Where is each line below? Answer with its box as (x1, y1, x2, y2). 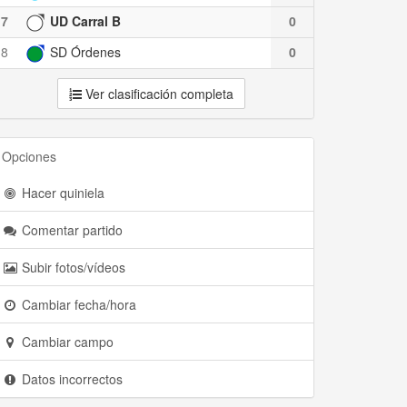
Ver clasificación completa (81, 84, 233, 103)
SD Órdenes (46, 43, 121, 61)
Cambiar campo (18, 333, 114, 351)
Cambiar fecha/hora (18, 295, 136, 313)
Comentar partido (18, 221, 123, 239)
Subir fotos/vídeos (18, 258, 125, 276)
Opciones (2, 147, 56, 165)
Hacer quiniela (18, 184, 104, 202)
